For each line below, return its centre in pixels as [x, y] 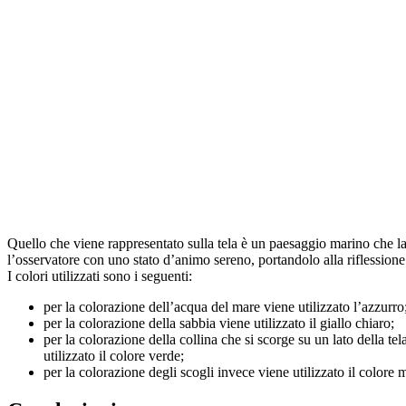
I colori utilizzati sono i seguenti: [100, 275]
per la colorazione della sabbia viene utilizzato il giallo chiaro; [219, 323]
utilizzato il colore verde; [114, 355]
